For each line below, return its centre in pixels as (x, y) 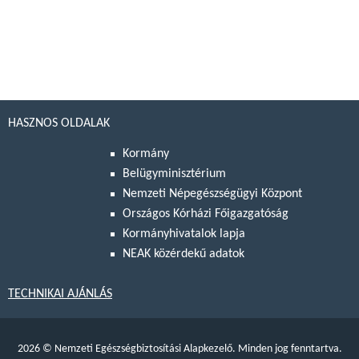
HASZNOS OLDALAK (59, 123)
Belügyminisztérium (174, 174)
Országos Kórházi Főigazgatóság (206, 214)
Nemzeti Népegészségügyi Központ (212, 194)
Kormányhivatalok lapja (184, 234)
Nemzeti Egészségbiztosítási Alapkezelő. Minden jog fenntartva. (197, 349)
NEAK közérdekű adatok (184, 254)
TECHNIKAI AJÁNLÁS (60, 294)
